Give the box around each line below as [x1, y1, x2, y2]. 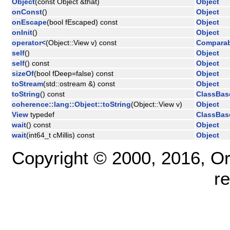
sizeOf [12, 69, 34, 78]
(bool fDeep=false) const [34, 69, 113, 78]
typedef [28, 110, 54, 119]
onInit [12, 28, 32, 36]
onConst [12, 7, 42, 16]
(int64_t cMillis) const [26, 130, 94, 139]
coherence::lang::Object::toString [12, 100, 131, 108]
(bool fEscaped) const [47, 17, 118, 26]
